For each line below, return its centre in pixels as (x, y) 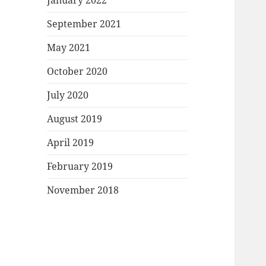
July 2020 (68, 95)
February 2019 (80, 167)
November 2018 (83, 190)
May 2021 (69, 48)
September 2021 (84, 24)
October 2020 (77, 72)
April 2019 (71, 143)
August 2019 (75, 119)
